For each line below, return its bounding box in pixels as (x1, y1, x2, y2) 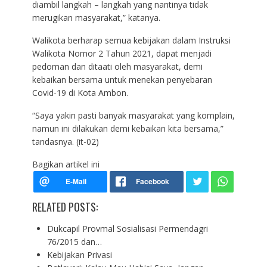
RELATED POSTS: (32, 198, 98, 215)
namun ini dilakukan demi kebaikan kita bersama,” (32, 122, 223, 134)
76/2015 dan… (46, 235, 102, 247)
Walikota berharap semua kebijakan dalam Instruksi (32, 34, 231, 46)
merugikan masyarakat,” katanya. (32, 11, 160, 23)
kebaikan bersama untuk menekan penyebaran (32, 73, 212, 85)
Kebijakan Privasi (46, 249, 112, 260)
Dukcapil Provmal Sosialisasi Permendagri (46, 222, 208, 234)
